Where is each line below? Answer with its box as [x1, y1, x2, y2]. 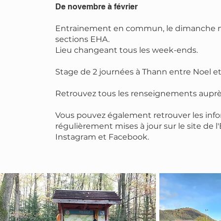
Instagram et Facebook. [55, 132, 149, 142]
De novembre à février [55, 2, 138, 11]
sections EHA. [55, 35, 110, 44]
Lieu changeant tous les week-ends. [55, 45, 198, 55]
